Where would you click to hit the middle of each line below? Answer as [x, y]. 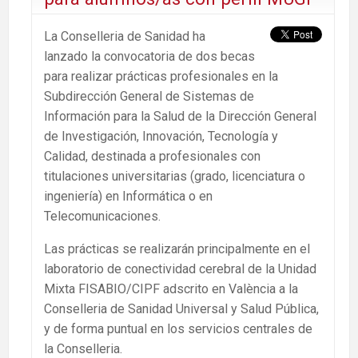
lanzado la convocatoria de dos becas [149, 56]
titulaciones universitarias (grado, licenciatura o [175, 176]
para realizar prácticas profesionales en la [161, 76]
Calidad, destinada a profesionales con [152, 156]
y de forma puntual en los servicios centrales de [178, 328]
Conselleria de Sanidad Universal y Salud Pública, [181, 308]
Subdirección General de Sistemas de [149, 96]
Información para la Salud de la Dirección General [180, 116]
